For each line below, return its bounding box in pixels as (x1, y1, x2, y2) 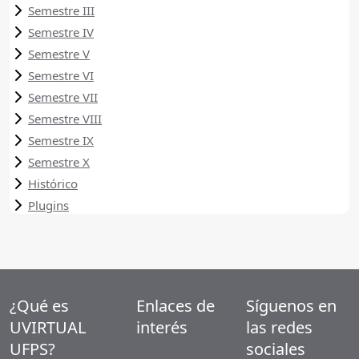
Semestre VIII (28, 110, 102, 127)
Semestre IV (28, 23, 94, 40)
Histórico (28, 175, 78, 192)
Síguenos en (246, 294, 337, 317)
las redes (246, 316, 313, 338)
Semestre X (28, 153, 90, 170)
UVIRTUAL (10, 316, 86, 338)
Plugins (28, 196, 69, 213)
